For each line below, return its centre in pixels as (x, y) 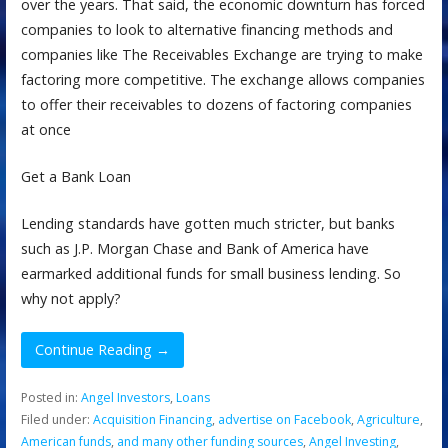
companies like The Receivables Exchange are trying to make (221, 55)
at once (45, 130)
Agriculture (388, 420)
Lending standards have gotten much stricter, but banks (207, 223)
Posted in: (50, 398)
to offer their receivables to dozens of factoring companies (216, 105)
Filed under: (56, 420)
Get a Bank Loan (75, 177)
